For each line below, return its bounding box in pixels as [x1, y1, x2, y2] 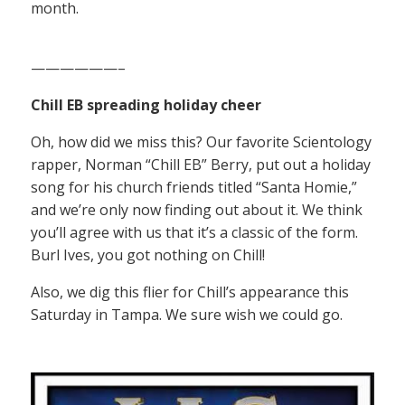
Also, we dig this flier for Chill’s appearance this [31, 282, 349, 303]
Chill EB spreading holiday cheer [31, 95, 261, 116]
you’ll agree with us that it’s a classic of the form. [31, 222, 358, 243]
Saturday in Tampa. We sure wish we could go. [31, 305, 343, 325]
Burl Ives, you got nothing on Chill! [31, 245, 265, 266]
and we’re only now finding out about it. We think [31, 200, 363, 221]
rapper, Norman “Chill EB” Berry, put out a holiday [31, 155, 371, 175]
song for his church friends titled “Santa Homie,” [31, 177, 357, 198]
